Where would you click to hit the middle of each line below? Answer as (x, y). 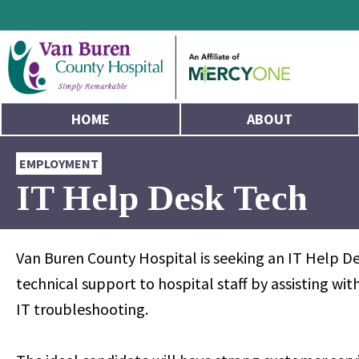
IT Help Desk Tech (162, 198)
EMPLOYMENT (59, 163)
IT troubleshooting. (82, 309)
